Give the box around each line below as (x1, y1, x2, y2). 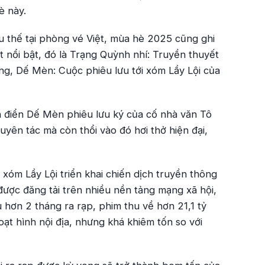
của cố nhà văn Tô (124, 108, 212, 120)
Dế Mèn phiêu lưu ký (27, 108, 124, 120)
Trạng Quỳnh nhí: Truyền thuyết (70, 49, 219, 60)
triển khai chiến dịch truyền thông (57, 168, 217, 180)
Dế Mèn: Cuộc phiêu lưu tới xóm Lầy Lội (16, 64, 201, 76)
